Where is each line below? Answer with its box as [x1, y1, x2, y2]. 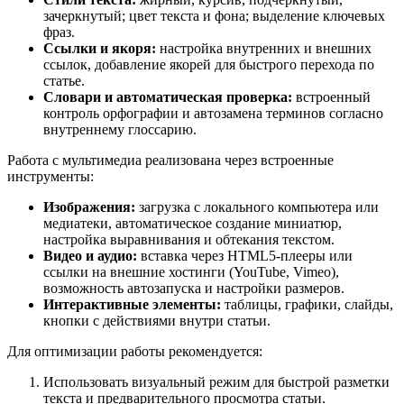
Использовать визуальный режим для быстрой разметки [43, 374, 390, 390]
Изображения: [43, 199, 135, 216]
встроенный [292, 89, 371, 106]
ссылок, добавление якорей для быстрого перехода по [43, 57, 374, 73]
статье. [43, 73, 85, 89]
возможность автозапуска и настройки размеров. [43, 280, 344, 297]
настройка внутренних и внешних [156, 41, 372, 57]
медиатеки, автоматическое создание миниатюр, [43, 216, 342, 232]
